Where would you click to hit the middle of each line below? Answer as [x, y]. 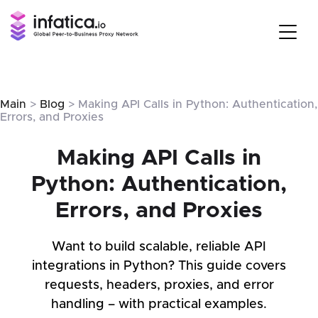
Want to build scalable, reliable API [159, 247]
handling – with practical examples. [159, 304]
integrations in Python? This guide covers [159, 266]
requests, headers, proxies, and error [159, 285]
